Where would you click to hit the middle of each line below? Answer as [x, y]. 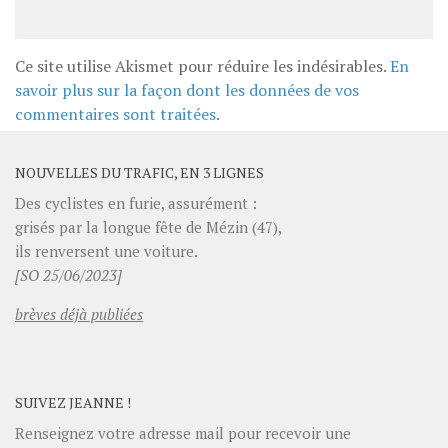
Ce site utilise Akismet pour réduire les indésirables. [202, 66]
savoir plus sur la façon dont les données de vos [187, 90]
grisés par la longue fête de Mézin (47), [148, 227]
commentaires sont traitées [115, 114]
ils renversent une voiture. [106, 251]
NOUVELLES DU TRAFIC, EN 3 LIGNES [139, 173]
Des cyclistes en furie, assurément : [136, 203]
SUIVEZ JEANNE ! [73, 403]
